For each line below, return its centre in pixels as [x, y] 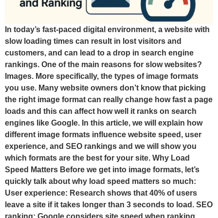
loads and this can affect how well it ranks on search [101, 111]
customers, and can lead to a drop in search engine [99, 53]
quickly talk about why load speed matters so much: [100, 182]
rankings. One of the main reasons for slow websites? [103, 65]
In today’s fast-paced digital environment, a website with [107, 30]
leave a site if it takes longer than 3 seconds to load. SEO [109, 205]
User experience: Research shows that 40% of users [101, 193]
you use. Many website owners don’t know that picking [105, 88]
